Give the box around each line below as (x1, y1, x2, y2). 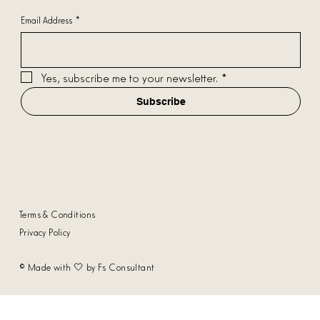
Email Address (20, 13, 72, 26)
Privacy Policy (19, 226, 71, 239)
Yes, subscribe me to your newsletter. (40, 69, 218, 85)
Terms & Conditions (19, 208, 96, 221)
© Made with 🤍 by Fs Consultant (19, 261, 155, 274)
